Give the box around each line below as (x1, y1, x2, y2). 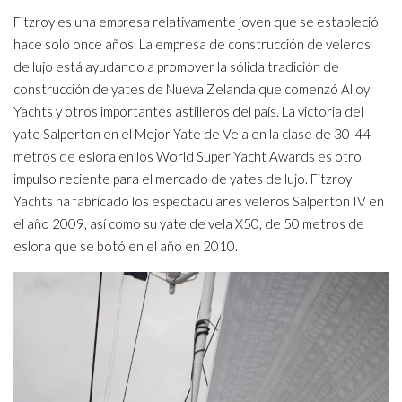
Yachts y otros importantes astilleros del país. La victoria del (13, 103, 363, 120)
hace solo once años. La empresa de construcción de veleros (13, 36, 371, 53)
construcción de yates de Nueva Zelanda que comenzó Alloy (13, 81, 370, 98)
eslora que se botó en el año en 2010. (13, 238, 238, 255)
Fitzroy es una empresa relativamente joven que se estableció (13, 13, 379, 31)
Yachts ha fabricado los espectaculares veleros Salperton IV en (13, 193, 384, 210)
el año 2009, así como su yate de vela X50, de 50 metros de (13, 215, 364, 232)
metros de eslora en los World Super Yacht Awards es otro (13, 148, 362, 165)
